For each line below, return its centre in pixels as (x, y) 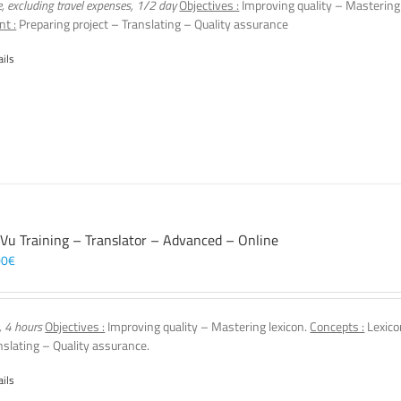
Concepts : (337, 326)
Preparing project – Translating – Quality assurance (153, 24)
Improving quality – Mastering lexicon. (208, 326)
